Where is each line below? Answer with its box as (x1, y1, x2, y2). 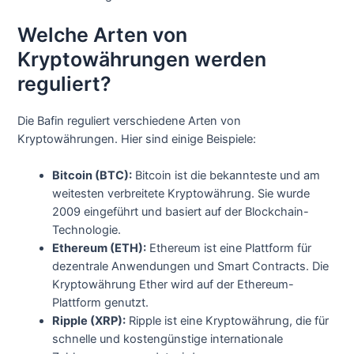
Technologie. (52, 223, 122, 238)
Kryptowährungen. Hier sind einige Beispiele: (17, 132, 257, 147)
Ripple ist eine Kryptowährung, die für (126, 314, 330, 329)
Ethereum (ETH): (52, 241, 147, 256)
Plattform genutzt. (52, 296, 149, 311)
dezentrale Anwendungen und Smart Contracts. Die (52, 259, 330, 274)
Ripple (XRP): (52, 314, 126, 329)
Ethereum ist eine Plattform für (146, 241, 312, 256)
